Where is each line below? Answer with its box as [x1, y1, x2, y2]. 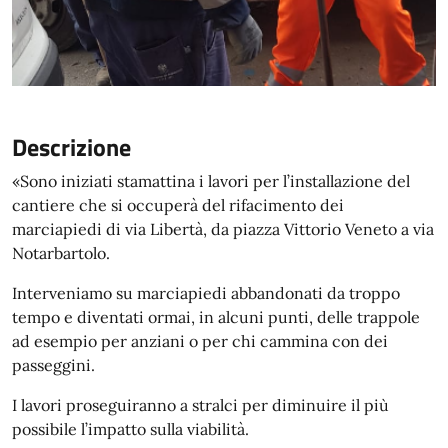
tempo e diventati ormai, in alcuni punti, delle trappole [12, 307, 420, 327]
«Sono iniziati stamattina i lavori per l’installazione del [12, 171, 410, 191]
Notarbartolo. [12, 243, 110, 263]
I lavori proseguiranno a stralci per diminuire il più [12, 395, 389, 415]
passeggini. [12, 355, 95, 375]
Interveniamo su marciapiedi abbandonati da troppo [12, 283, 400, 303]
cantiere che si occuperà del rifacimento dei [12, 195, 344, 215]
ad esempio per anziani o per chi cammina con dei [12, 331, 388, 351]
